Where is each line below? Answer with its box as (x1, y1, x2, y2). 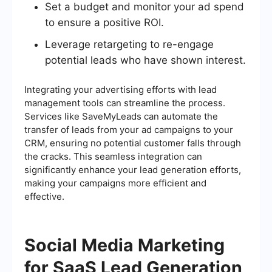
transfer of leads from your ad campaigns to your (24, 124, 233, 136)
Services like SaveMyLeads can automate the (24, 110, 218, 123)
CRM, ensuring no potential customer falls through (24, 137, 241, 149)
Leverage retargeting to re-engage (45, 38, 214, 51)
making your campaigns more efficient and (24, 177, 206, 189)
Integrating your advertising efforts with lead (24, 84, 217, 96)
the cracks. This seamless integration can (24, 151, 202, 163)
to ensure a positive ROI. (45, 16, 164, 29)
